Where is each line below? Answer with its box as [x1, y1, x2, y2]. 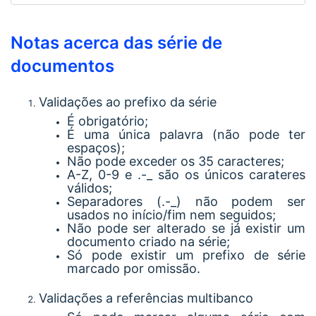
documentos [11, 55, 114, 76]
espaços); [67, 140, 125, 155]
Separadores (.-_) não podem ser [67, 193, 305, 209]
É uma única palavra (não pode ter [67, 126, 305, 142]
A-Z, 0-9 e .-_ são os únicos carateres [67, 166, 305, 182]
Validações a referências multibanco [39, 290, 253, 305]
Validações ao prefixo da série [39, 94, 217, 109]
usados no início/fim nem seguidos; [67, 207, 276, 222]
